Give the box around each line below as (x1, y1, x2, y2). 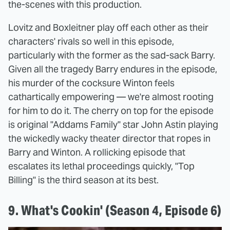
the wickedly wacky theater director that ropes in (8, 132, 210, 145)
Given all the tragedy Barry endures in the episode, (8, 63, 217, 75)
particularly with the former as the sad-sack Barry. (8, 49, 215, 62)
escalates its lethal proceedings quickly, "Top (8, 160, 195, 172)
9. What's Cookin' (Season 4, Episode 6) (8, 202, 222, 219)
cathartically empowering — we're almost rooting (8, 91, 214, 103)
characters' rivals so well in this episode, (8, 35, 174, 48)
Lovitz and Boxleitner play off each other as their (8, 22, 208, 34)
